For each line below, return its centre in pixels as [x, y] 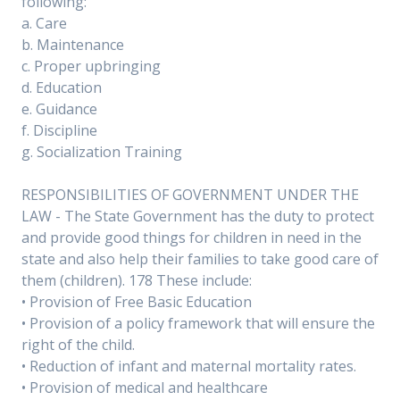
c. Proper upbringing [91, 66]
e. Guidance [59, 109]
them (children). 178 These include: [137, 280]
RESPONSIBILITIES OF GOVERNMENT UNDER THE [190, 195]
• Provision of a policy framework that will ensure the [198, 323]
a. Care [44, 23]
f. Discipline [59, 130]
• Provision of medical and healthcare [145, 387]
